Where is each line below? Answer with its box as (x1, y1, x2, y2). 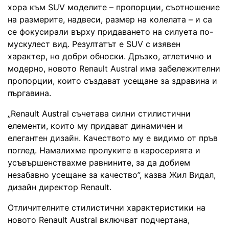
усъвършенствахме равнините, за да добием (8, 157, 190, 168)
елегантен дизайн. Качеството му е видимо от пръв (8, 132, 218, 143)
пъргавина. (8, 87, 51, 98)
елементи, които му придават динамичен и (8, 120, 183, 131)
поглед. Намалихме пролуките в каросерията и (8, 145, 200, 155)
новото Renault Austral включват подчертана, (8, 214, 190, 225)
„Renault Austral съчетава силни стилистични (8, 108, 191, 119)
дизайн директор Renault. (8, 181, 111, 192)
